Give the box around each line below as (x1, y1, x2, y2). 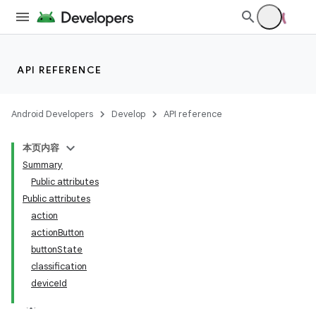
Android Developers (11, 108, 93, 120)
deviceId (31, 277, 67, 289)
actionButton (31, 226, 84, 238)
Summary (23, 159, 63, 171)
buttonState (31, 243, 83, 255)
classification (31, 260, 87, 272)
